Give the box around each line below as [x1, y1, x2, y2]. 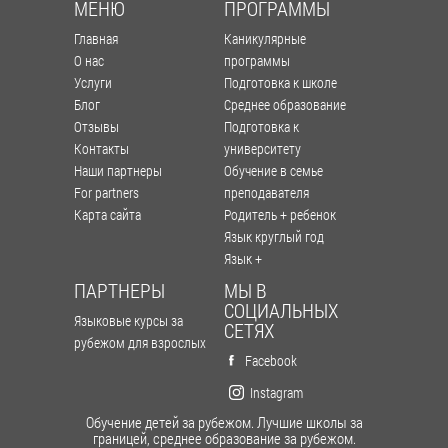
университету [224, 138, 301, 158]
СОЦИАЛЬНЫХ [224, 296, 338, 323]
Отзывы [74, 116, 119, 136]
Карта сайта [74, 204, 141, 224]
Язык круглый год [224, 226, 324, 246]
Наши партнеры [74, 160, 162, 180]
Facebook [245, 350, 297, 370]
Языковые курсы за [74, 310, 183, 330]
